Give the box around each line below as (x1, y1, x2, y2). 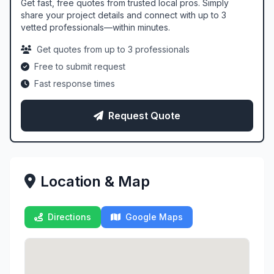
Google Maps (125, 212, 183, 222)
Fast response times (34, 78, 115, 89)
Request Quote (108, 109, 180, 122)
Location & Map (40, 172, 150, 190)
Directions (48, 212, 91, 222)
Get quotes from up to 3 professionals (37, 44, 190, 54)
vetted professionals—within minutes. (21, 22, 170, 32)
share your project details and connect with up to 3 (21, 10, 226, 20)
